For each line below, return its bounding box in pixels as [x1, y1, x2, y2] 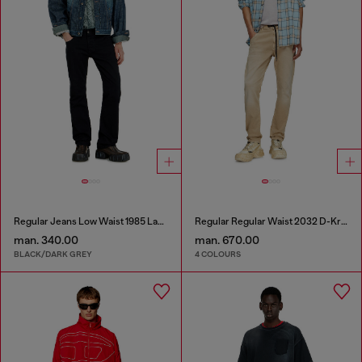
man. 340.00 [14, 233, 78, 246]
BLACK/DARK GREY [14, 249, 92, 260]
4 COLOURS [194, 249, 241, 260]
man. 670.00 [194, 233, 259, 246]
